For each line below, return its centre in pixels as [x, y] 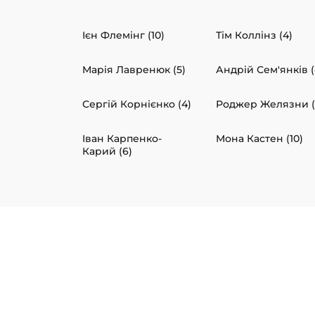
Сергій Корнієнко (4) [137, 104]
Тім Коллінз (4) [254, 36]
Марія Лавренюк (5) [134, 70]
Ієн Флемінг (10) [123, 36]
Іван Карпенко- [122, 139]
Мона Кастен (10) [259, 139]
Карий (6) [107, 152]
